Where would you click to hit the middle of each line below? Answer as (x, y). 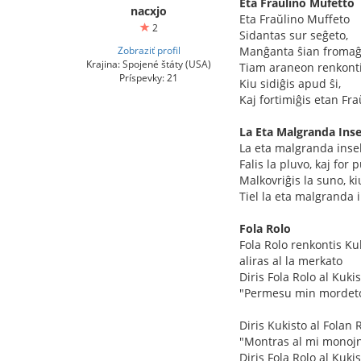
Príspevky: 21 (149, 77)
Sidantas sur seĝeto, (294, 35)
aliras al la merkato (291, 261)
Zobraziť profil (149, 50)
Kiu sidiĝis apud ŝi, (290, 83)
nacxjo (149, 11)
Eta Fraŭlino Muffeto (295, 19)
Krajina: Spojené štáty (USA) (149, 64)
